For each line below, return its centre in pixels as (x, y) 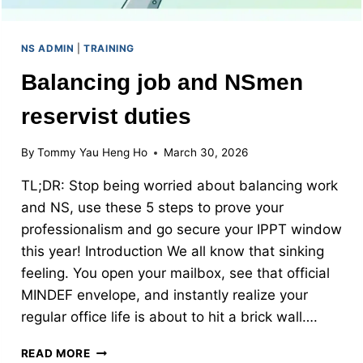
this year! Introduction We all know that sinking (172, 252)
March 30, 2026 (205, 153)
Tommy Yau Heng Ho (92, 153)
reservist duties (106, 116)
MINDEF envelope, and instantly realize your (164, 295)
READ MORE (56, 354)
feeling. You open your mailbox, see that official (175, 273)
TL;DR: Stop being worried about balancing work (179, 186)
